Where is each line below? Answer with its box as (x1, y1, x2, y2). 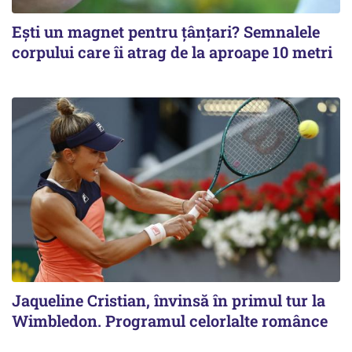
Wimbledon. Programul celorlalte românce (12, 310, 328, 331)
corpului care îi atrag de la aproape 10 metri (12, 41, 332, 62)
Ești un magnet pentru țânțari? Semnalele (12, 20, 320, 42)
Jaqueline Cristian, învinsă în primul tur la (12, 289, 325, 310)
